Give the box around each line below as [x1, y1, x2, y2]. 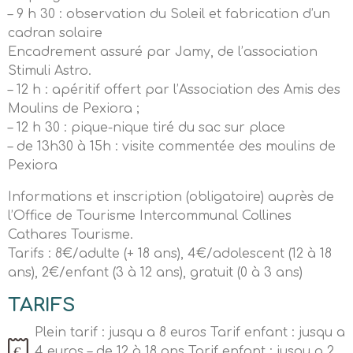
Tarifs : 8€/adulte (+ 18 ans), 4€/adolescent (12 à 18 [8, 247, 332, 261]
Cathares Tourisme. [8, 228, 133, 242]
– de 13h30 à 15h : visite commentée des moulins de [8, 139, 336, 154]
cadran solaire [8, 26, 102, 40]
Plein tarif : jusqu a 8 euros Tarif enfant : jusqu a [35, 325, 345, 340]
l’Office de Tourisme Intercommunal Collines [8, 209, 292, 223]
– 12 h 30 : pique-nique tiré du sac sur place [8, 121, 285, 135]
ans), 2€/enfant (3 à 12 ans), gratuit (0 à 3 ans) [8, 266, 303, 280]
